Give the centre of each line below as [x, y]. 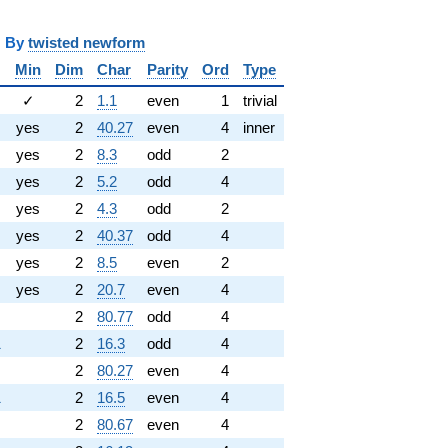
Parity [167, 69]
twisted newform [86, 42]
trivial [260, 100]
